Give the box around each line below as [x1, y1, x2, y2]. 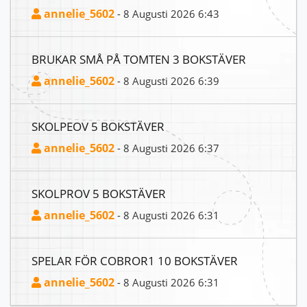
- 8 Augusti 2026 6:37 [114, 141, 219, 156]
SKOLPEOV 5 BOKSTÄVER [32, 118, 164, 135]
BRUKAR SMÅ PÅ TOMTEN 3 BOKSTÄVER [32, 51, 246, 68]
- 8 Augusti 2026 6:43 [114, 7, 219, 21]
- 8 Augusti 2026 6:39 [114, 74, 219, 88]
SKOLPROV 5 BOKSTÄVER [32, 185, 166, 202]
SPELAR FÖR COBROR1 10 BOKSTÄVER [32, 252, 238, 269]
